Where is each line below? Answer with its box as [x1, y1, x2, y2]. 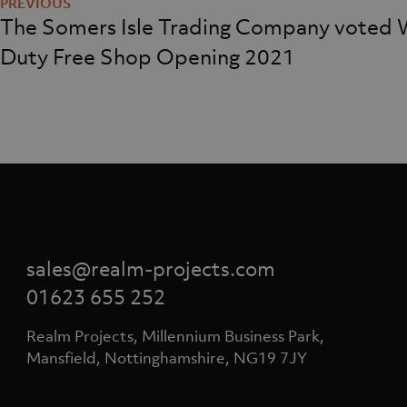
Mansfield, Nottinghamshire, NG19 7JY [26, 347, 307, 368]
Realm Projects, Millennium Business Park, [26, 325, 324, 346]
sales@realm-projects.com [26, 255, 275, 282]
